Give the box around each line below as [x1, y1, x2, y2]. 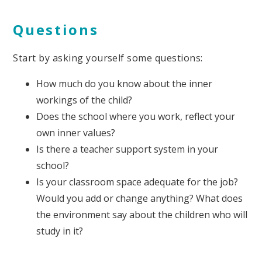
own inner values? [36, 126, 116, 139]
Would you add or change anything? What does [36, 191, 243, 205]
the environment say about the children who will [36, 208, 248, 221]
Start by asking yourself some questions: [13, 51, 203, 64]
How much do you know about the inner [36, 77, 213, 90]
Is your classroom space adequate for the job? [36, 175, 241, 188]
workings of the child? [36, 93, 133, 106]
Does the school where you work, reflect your [36, 109, 236, 123]
